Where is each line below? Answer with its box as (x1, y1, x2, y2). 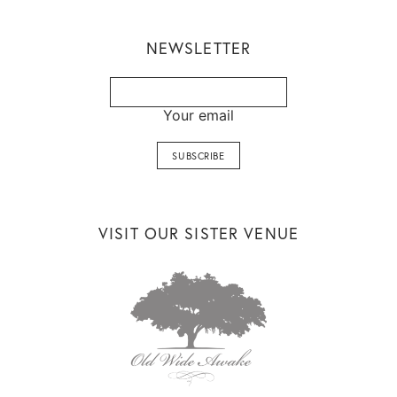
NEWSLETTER (145, 37, 252, 58)
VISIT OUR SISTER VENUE (98, 222, 299, 244)
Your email (163, 106, 234, 124)
